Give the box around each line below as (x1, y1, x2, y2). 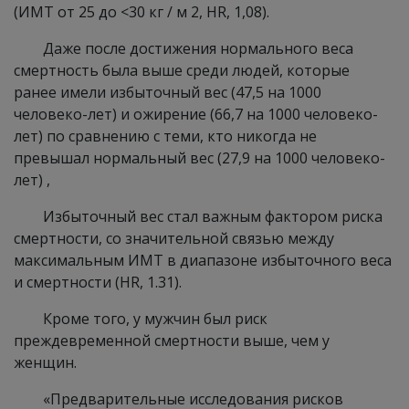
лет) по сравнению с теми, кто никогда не (14, 126, 317, 146)
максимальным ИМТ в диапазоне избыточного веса (14, 250, 392, 270)
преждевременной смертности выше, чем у (14, 330, 330, 351)
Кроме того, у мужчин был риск (43, 309, 267, 329)
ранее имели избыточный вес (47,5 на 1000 (14, 82, 321, 102)
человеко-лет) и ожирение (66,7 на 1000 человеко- (14, 104, 378, 124)
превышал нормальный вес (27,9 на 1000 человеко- (14, 148, 385, 168)
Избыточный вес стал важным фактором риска (43, 206, 383, 226)
